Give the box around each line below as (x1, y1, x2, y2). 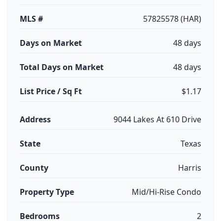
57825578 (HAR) (143, 13, 201, 24)
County (20, 162, 48, 173)
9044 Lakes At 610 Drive (113, 114, 201, 125)
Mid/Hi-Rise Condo (132, 186, 201, 197)
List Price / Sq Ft (20, 86, 82, 97)
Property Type (20, 186, 74, 197)
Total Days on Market (20, 62, 104, 73)
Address (20, 114, 51, 125)
